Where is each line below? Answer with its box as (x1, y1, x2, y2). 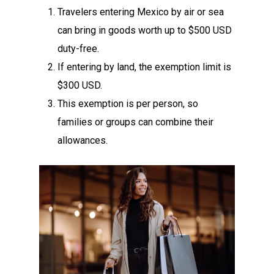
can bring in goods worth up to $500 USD (57, 24, 232, 36)
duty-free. (57, 43, 100, 54)
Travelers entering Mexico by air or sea (57, 6, 224, 18)
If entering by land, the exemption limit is (57, 61, 232, 73)
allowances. (57, 135, 108, 146)
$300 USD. (57, 80, 103, 91)
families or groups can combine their (57, 116, 214, 128)
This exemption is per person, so (57, 98, 199, 109)
